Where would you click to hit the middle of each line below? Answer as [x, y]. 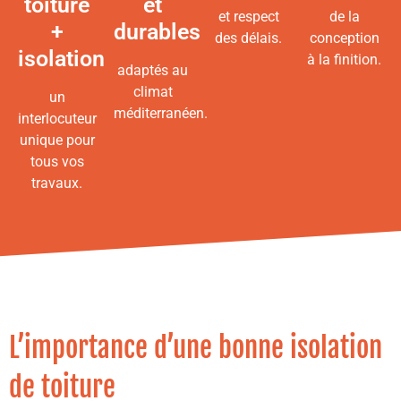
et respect [248, 17]
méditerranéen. [161, 114]
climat [153, 92]
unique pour [57, 141]
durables [157, 32]
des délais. [248, 38]
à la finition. [344, 60]
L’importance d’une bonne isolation [196, 348]
